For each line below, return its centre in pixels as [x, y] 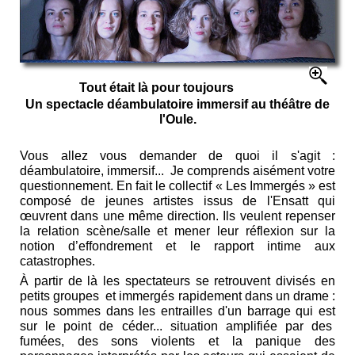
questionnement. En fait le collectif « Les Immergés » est [177, 185]
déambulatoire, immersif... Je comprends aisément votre [177, 170]
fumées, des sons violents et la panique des [177, 341]
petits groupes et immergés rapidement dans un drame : [177, 296]
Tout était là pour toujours [157, 87]
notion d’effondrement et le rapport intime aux [177, 246]
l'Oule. [177, 119]
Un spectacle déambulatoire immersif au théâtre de [177, 104]
